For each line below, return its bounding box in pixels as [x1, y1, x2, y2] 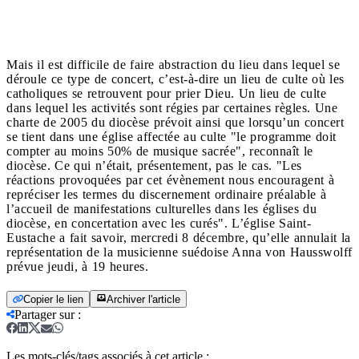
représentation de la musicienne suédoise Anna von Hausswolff [6, 244, 353, 259]
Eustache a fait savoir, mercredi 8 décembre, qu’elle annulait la [6, 230, 351, 244]
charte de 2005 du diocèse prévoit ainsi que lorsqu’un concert [6, 115, 344, 129]
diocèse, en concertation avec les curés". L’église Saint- [6, 216, 311, 230]
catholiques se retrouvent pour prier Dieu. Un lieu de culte [6, 86, 326, 100]
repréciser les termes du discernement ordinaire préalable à [6, 187, 326, 201]
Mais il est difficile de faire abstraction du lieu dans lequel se [6, 57, 340, 71]
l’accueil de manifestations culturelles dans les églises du [6, 201, 317, 216]
